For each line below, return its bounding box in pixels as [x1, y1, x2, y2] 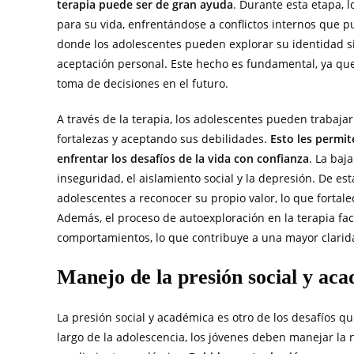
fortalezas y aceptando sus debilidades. [57, 131, 270, 147]
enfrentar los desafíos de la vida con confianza [57, 151, 309, 167]
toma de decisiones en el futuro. [57, 76, 228, 92]
